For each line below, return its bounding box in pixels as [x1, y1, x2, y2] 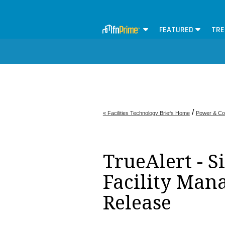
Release [102, 192, 171, 214]
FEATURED [159, 25, 193, 36]
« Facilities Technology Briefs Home [102, 110, 190, 117]
